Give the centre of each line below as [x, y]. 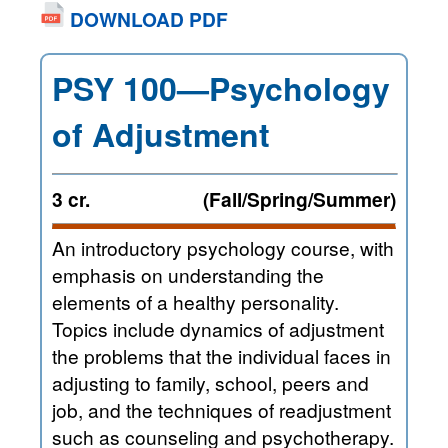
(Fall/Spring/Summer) [299, 198]
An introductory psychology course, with [223, 247]
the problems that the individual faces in [145, 355]
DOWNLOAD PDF [146, 18]
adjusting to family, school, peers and [210, 382]
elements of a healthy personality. [104, 301]
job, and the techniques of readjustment [155, 409]
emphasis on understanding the [188, 274]
